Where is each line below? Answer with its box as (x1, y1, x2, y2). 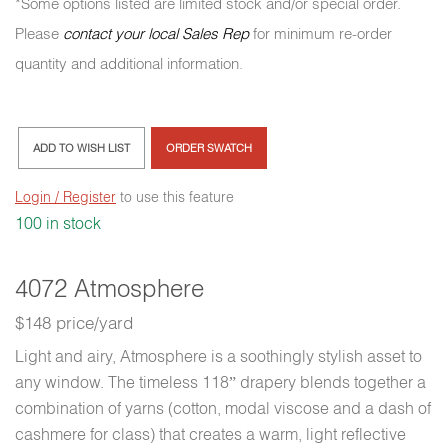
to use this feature (116, 188, 234, 207)
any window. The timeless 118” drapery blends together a (15, 372, 426, 393)
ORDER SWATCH (166, 141, 252, 156)
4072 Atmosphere (15, 274, 204, 304)
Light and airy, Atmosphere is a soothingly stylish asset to (15, 346, 422, 367)
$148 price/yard (15, 312, 133, 334)
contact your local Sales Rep (63, 24, 249, 44)
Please (15, 24, 63, 44)
